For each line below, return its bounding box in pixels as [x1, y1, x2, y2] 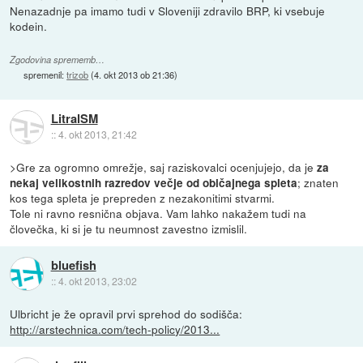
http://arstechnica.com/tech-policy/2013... [10, 321, 220, 338]
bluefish [50, 256, 96, 275]
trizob [66, 68, 89, 82]
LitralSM [50, 109, 98, 128]
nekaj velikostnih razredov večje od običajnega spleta [10, 175, 298, 190]
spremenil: [23, 68, 67, 82]
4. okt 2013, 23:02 [58, 274, 137, 288]
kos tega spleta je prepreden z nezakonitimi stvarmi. [10, 190, 275, 206]
